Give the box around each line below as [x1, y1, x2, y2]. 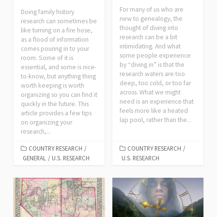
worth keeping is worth [21, 81, 84, 90]
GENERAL [23, 154, 46, 162]
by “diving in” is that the [120, 60, 185, 69]
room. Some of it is [21, 53, 73, 62]
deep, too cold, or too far [120, 78, 191, 87]
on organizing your [21, 118, 72, 126]
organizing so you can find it [21, 90, 97, 99]
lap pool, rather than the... [120, 115, 191, 124]
